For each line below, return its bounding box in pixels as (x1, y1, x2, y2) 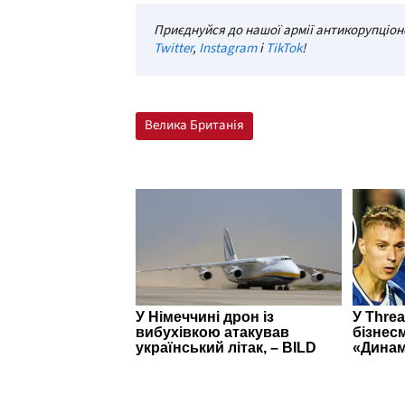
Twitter (154, 38, 193, 58)
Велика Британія (145, 115, 244, 135)
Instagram (199, 38, 257, 58)
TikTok (266, 38, 302, 58)
